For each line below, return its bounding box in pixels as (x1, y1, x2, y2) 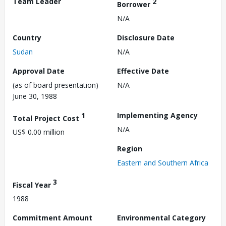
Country (13, 32, 41, 42)
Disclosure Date (117, 32, 175, 42)
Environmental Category (117, 213, 206, 223)
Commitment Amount (13, 213, 92, 223)
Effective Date (117, 66, 169, 76)
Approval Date (13, 66, 65, 76)
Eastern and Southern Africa (117, 157, 208, 167)
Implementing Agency (117, 110, 198, 120)
